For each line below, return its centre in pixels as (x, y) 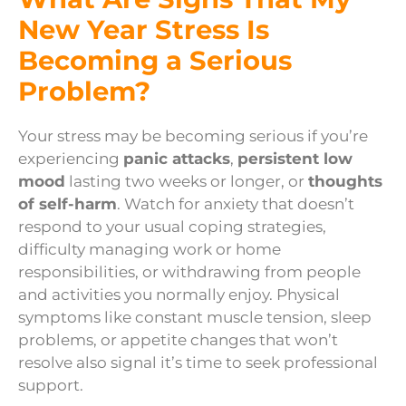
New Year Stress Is (144, 30)
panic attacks (177, 159)
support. (51, 386)
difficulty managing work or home (150, 250)
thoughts (345, 182)
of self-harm (68, 204)
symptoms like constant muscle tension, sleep (195, 318)
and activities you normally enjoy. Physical (179, 295)
